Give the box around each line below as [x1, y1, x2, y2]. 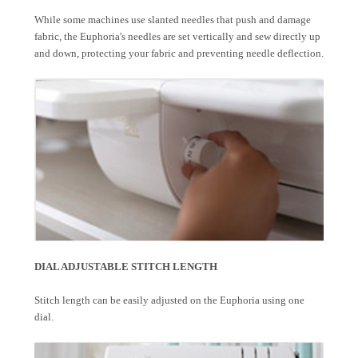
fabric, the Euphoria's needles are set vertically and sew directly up [34, 30, 320, 43]
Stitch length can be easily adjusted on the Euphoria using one [34, 293, 304, 306]
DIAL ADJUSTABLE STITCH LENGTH [34, 260, 217, 272]
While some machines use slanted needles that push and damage [34, 14, 311, 26]
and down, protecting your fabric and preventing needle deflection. [34, 47, 324, 60]
